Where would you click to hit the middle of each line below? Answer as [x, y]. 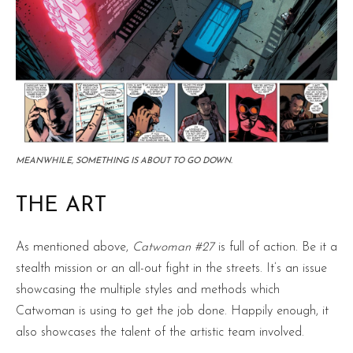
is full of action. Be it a [276, 247]
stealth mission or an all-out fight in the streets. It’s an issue [171, 268]
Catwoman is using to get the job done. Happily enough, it [172, 311]
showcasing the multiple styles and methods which [148, 290]
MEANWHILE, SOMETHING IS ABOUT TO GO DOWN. [124, 161]
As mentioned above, [72, 247]
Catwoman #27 [171, 247]
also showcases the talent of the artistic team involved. [160, 332]
